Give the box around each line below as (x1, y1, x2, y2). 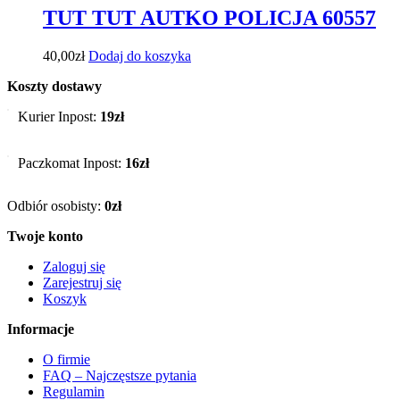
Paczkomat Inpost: (18, 155, 125, 171)
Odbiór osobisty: (7, 198, 104, 213)
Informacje (7, 321, 74, 337)
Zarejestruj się (43, 275, 121, 290)
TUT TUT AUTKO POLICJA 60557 (43, 6, 376, 30)
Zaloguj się (43, 259, 105, 274)
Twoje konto (7, 229, 83, 244)
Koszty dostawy (7, 79, 102, 94)
